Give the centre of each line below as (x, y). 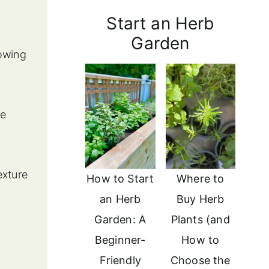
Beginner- (120, 240)
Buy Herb (201, 199)
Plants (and (200, 219)
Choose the (200, 260)
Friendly (120, 260)
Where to (201, 178)
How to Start (120, 178)
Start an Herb (160, 23)
